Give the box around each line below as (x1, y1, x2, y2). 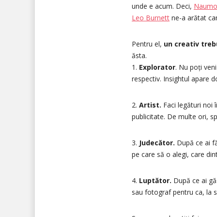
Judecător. (139, 138, 175, 147)
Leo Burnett (132, 13, 170, 22)
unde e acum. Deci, (132, 1, 194, 11)
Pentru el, (132, 39, 164, 48)
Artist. (139, 100, 161, 109)
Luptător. (139, 176, 171, 185)
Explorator (139, 62, 175, 72)
